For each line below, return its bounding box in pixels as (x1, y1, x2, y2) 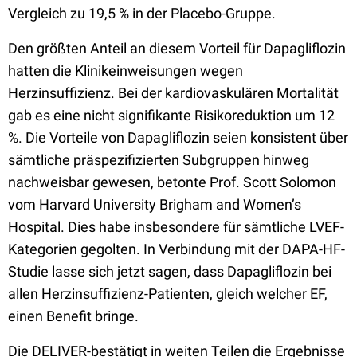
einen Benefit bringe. (8, 308, 139, 324)
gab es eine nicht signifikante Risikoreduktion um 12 (8, 107, 335, 124)
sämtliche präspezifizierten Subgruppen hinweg (8, 151, 309, 168)
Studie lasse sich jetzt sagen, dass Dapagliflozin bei (8, 263, 331, 280)
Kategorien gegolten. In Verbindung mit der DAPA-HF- (8, 241, 345, 257)
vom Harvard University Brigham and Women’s (8, 196, 301, 213)
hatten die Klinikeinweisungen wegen (8, 62, 243, 79)
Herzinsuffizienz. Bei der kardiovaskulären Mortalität (8, 84, 339, 101)
